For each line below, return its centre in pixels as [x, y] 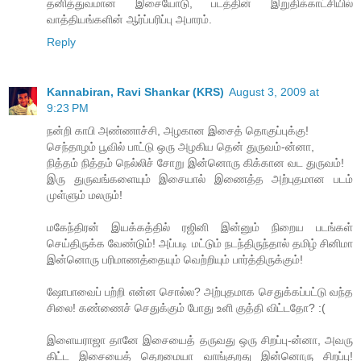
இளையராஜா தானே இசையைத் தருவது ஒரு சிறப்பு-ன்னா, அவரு [200, 340]
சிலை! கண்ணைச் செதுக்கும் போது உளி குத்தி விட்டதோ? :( [186, 307]
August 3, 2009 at [274, 91]
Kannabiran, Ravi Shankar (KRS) [135, 91]
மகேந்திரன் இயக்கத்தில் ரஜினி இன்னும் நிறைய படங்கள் [200, 227]
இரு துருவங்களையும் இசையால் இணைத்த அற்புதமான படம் [200, 178]
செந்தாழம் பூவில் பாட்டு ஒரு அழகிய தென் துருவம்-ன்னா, [180, 146]
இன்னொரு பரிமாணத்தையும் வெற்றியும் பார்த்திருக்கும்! [175, 259]
